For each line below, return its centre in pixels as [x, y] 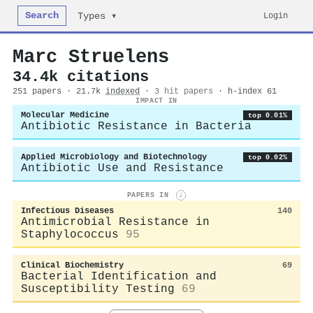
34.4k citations [81, 77]
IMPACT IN [156, 101]
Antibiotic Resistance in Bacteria [136, 126]
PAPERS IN [150, 195]
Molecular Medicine [65, 115]
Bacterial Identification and [119, 276]
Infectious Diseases [67, 211]
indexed [123, 92]
